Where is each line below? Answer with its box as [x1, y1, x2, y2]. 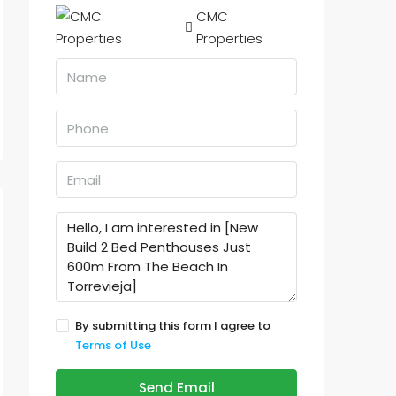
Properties [195, 29, 263, 48]
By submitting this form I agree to [75, 317, 270, 334]
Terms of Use [75, 337, 151, 354]
